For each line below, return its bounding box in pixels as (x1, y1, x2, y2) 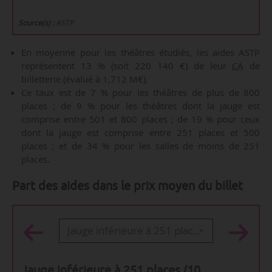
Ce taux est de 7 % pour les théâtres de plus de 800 (21, 86, 260, 99)
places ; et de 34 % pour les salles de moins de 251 (21, 140, 260, 152)
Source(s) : (18, 18, 55, 29)
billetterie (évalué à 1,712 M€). (21, 73, 151, 86)
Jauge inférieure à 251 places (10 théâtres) (192, 223, 201, 238)
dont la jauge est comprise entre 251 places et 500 (21, 126, 260, 139)
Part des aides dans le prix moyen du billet (12, 178, 246, 192)
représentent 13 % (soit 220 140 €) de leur (21, 59, 233, 72)
